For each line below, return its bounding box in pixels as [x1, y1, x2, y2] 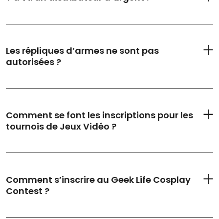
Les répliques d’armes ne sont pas [6, 44, 159, 57]
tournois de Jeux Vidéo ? [6, 120, 116, 132]
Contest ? [6, 184, 49, 197]
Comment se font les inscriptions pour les [6, 109, 193, 121]
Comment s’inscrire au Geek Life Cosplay [6, 173, 191, 186]
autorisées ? [6, 56, 61, 68]
